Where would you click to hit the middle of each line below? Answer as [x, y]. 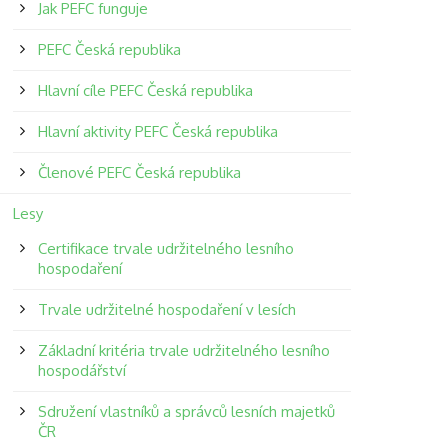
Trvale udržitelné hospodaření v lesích [166, 309]
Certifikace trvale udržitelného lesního [165, 248]
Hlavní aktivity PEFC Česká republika [157, 131]
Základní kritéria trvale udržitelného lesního [183, 350]
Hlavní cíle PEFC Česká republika [145, 90]
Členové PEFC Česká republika [139, 172]
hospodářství [81, 370]
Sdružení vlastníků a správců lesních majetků [186, 411]
